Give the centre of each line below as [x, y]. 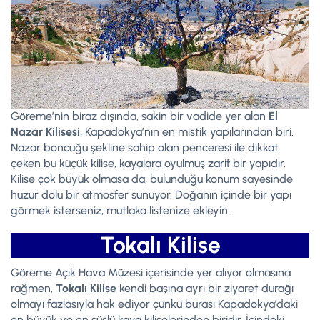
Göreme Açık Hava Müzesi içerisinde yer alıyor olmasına [151, 273]
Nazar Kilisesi [45, 132]
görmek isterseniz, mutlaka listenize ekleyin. [120, 211]
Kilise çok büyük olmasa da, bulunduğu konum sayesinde [152, 179]
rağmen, [33, 289]
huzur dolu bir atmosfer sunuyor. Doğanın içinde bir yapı [151, 195]
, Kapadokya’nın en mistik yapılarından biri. [187, 132]
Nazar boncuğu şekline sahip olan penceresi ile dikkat [145, 148]
